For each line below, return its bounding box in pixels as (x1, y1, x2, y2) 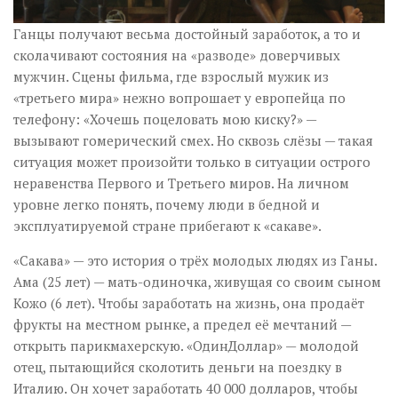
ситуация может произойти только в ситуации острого (13, 153, 370, 171)
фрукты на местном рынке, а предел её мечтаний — (13, 315, 351, 333)
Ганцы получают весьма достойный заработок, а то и (13, 25, 361, 43)
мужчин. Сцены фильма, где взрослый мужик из (13, 68, 329, 85)
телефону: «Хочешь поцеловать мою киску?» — (13, 110, 316, 128)
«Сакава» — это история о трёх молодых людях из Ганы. (13, 251, 377, 269)
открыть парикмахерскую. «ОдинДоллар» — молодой (13, 337, 359, 354)
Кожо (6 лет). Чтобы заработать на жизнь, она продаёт (13, 294, 364, 312)
